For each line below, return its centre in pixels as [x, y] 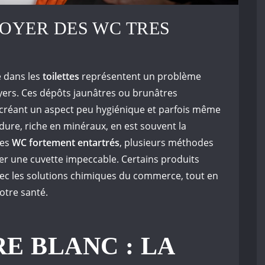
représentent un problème [140, 76]
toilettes [61, 76]
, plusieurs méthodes [167, 143]
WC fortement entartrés [66, 143]
